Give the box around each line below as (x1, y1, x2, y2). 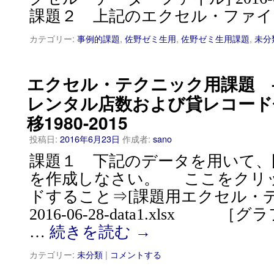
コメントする (110, 248, 161, 261)
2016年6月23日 (60, 132, 120, 145)
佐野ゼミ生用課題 (181, 32, 250, 45)
